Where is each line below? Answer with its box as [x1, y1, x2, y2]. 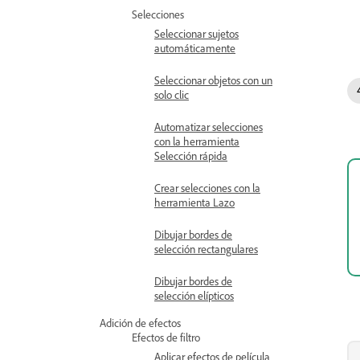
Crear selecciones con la [154, 181, 260, 194]
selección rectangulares [154, 242, 258, 256]
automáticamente [154, 41, 235, 55]
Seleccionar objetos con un [154, 73, 272, 87]
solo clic [154, 88, 189, 101]
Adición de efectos [100, 316, 181, 329]
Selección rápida [154, 149, 227, 162]
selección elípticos [154, 288, 234, 302]
